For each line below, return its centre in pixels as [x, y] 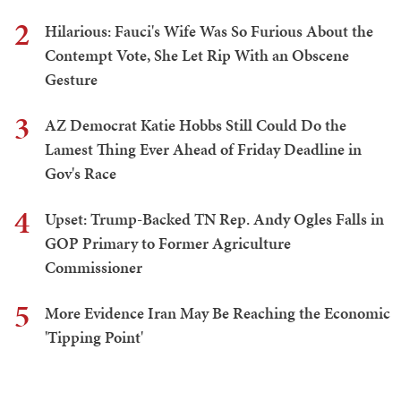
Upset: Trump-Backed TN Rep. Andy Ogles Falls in [214, 218]
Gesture [71, 79]
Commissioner [94, 267]
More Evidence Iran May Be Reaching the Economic [218, 312]
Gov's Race [81, 173]
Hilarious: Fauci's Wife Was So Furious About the [209, 30]
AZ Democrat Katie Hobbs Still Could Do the [196, 124]
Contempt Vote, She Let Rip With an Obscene [197, 55]
